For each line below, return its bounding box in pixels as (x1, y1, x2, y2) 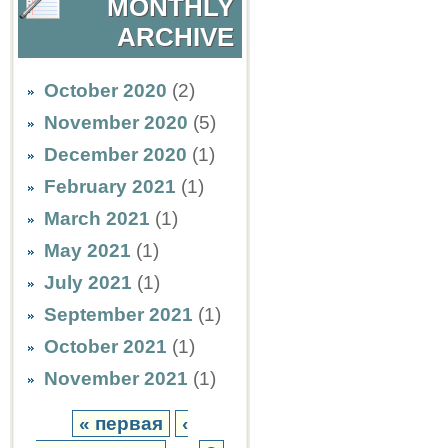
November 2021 (44, 368, 188, 389)
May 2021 (44, 240, 131, 261)
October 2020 (44, 80, 167, 101)
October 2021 (44, 336, 167, 357)
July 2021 (44, 272, 132, 293)
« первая (79, 413, 163, 434)
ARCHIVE (117, 23, 234, 51)
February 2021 (44, 176, 176, 197)
